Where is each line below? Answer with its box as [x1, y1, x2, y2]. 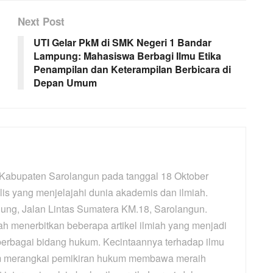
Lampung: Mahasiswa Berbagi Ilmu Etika [34, 49, 221, 63]
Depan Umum [34, 76, 97, 90]
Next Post [18, 14, 65, 29]
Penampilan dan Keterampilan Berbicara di [34, 62, 231, 77]
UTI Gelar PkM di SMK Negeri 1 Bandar [34, 35, 211, 50]
